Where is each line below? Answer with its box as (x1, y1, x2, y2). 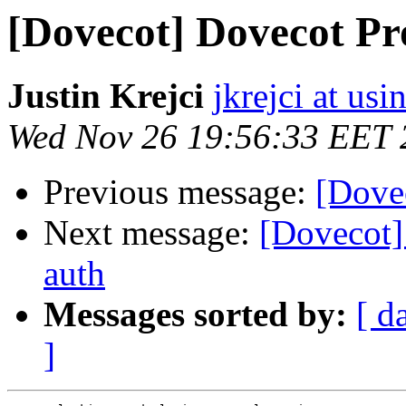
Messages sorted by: (43, 295, 347, 334)
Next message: (43, 213, 259, 253)
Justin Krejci (7, 76, 204, 116)
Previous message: (43, 172, 315, 212)
